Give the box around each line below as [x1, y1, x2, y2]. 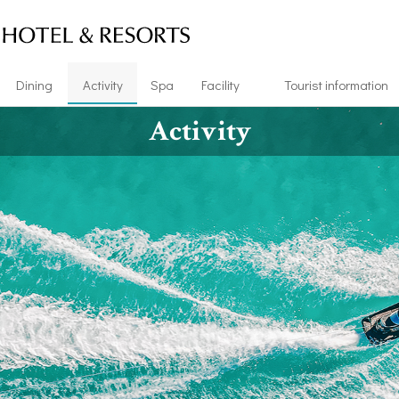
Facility [200, 76, 240, 94]
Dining [15, 76, 53, 94]
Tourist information [283, 76, 388, 94]
